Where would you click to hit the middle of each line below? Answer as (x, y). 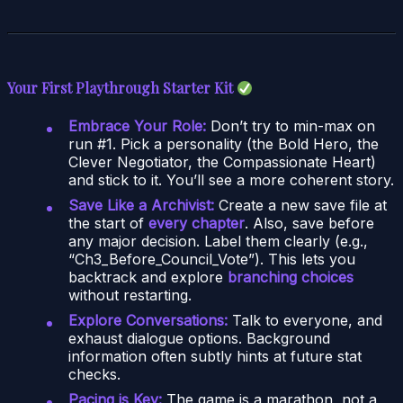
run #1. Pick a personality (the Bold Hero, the (224, 143)
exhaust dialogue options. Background (199, 338)
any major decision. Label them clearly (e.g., (218, 241)
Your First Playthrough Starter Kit (120, 87)
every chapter (197, 223)
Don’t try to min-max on (291, 125)
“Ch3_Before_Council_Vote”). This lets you (212, 259)
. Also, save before (309, 223)
